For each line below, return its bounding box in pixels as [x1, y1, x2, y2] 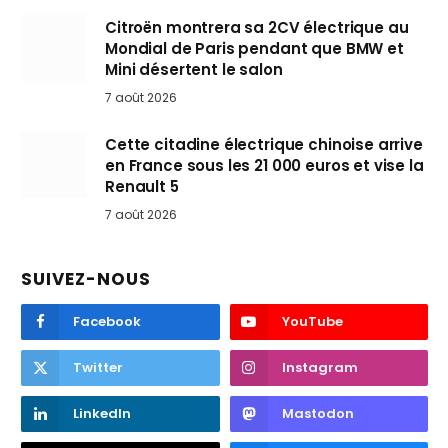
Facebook [73, 311, 141, 331]
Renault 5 [105, 175, 179, 197]
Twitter [73, 357, 123, 377]
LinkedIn [73, 403, 131, 423]
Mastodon [281, 403, 354, 423]
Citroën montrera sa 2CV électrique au [105, 16, 409, 38]
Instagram [281, 357, 358, 377]
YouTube [281, 311, 343, 331]
